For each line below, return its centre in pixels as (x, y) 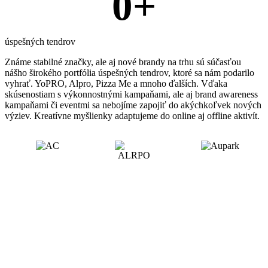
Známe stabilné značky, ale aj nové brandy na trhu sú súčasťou (123, 62)
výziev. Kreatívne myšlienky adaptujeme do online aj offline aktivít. (132, 115)
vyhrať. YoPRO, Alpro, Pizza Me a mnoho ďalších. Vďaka (116, 83)
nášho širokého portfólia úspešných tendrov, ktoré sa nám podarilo (130, 72)
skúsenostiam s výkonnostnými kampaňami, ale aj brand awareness (131, 94)
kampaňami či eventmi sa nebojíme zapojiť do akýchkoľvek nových (133, 105)
